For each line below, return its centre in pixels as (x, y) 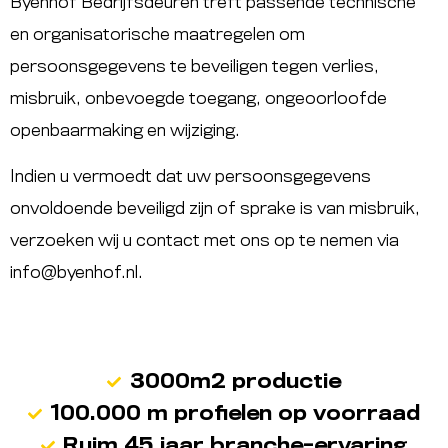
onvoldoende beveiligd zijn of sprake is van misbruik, (215, 209)
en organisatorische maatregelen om (157, 34)
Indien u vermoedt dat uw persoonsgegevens (190, 177)
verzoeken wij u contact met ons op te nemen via (204, 241)
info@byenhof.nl (74, 273)
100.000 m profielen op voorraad (235, 413)
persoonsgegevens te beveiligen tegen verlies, (194, 66)
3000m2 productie (235, 381)
